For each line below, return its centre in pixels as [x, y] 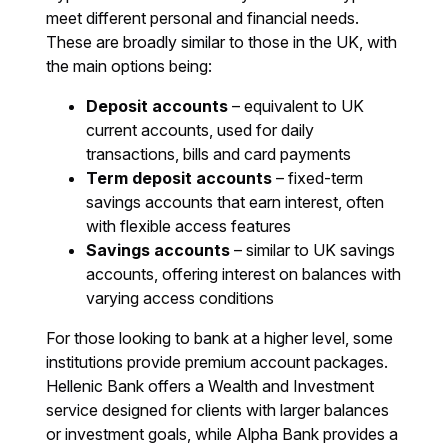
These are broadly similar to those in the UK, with [222, 42]
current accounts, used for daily [200, 130]
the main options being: [129, 66]
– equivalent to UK [296, 106]
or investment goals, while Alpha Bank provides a [222, 434]
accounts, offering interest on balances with [244, 274]
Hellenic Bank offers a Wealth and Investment [210, 386]
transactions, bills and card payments [219, 154]
